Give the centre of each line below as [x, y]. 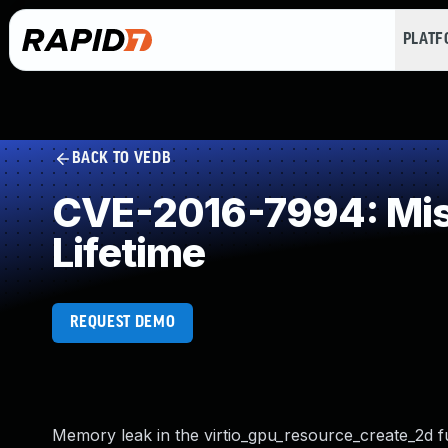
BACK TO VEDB [121, 158]
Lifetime [129, 252]
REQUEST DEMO [122, 322]
